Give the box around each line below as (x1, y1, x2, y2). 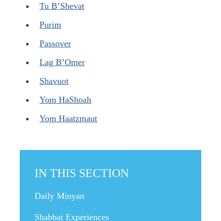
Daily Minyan (35, 191, 84, 201)
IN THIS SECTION (35, 167, 129, 180)
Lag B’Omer (39, 57, 85, 68)
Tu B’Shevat (39, 1, 84, 11)
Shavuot (39, 76, 69, 86)
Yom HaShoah (39, 95, 91, 105)
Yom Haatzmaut (39, 113, 97, 124)
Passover (39, 38, 71, 49)
